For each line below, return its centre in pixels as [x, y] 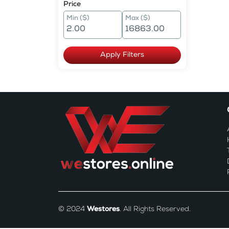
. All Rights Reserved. [155, 210]
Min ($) [78, 19]
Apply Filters [122, 55]
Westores [103, 210]
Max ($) [138, 19]
